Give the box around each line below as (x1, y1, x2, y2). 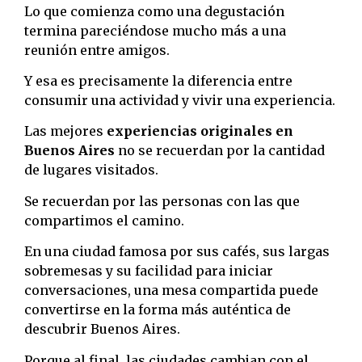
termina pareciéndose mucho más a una (24, 22, 286, 39)
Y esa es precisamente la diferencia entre (24, 73, 293, 90)
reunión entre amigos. (24, 41, 170, 58)
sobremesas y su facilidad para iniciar (24, 263, 273, 280)
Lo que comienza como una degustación (24, 2, 284, 19)
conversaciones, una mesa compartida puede (24, 282, 318, 299)
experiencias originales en (107, 123, 293, 140)
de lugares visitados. (24, 162, 158, 179)
